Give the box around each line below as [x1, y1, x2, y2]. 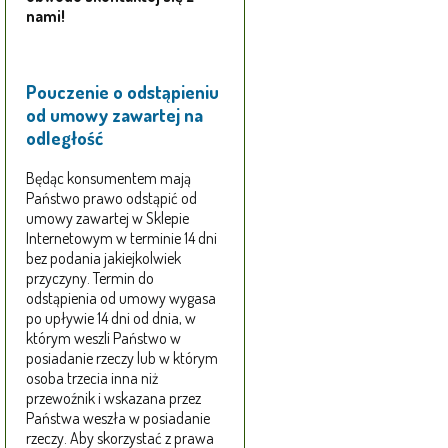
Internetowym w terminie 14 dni [26, 228, 217, 249]
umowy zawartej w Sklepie [26, 208, 189, 229]
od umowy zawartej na [26, 103, 203, 127]
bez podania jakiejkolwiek [26, 248, 181, 269]
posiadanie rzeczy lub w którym [26, 348, 218, 369]
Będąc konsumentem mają [26, 168, 191, 189]
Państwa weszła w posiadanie [26, 408, 210, 429]
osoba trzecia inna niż [26, 368, 158, 389]
